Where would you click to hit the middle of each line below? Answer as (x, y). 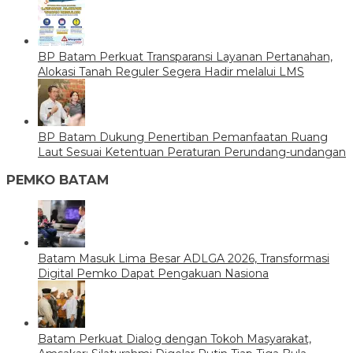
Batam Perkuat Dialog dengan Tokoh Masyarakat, (175, 339)
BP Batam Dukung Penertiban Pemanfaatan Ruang (183, 137)
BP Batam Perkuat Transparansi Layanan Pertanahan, (185, 56)
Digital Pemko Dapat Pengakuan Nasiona (153, 274)
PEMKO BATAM (58, 180)
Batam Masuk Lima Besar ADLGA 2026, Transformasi (184, 259)
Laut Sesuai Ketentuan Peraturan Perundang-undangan (192, 152)
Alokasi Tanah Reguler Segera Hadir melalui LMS (171, 71)
